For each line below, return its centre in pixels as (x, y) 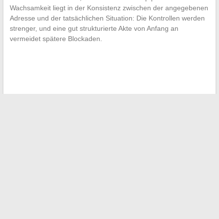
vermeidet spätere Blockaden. (56, 39)
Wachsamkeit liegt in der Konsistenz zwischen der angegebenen (109, 8)
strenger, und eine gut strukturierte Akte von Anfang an (94, 29)
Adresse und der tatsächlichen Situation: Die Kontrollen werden (107, 18)
